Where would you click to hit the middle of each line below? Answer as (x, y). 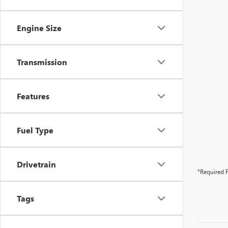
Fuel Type (35, 130)
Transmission (42, 62)
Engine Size (39, 28)
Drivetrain (36, 164)
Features (33, 96)
